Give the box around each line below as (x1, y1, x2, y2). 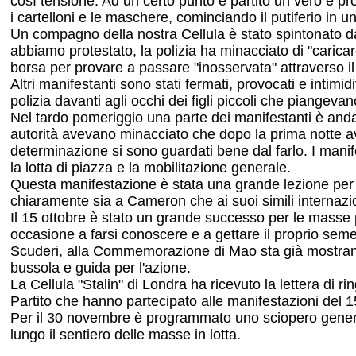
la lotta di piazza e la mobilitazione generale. (10, 160, 291, 176)
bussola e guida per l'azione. (10, 260, 191, 276)
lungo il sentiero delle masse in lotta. (10, 327, 241, 342)
